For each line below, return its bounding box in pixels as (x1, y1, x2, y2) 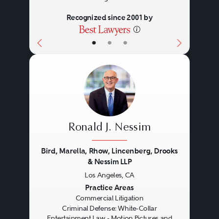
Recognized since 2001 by (66, 13, 153, 22)
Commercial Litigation (75, 194, 144, 202)
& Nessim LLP (87, 157, 131, 167)
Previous (36, 171, 79, 185)
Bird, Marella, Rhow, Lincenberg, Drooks (41, 146, 178, 156)
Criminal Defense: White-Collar (62, 204, 157, 212)
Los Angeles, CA (85, 171, 134, 179)
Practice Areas (85, 183, 134, 193)
